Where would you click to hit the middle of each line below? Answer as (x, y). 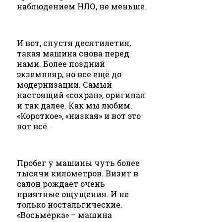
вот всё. (33, 126)
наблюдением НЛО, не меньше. (82, 6)
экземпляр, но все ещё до (69, 74)
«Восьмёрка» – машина (64, 215)
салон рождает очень (61, 184)
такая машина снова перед (73, 54)
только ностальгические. (70, 205)
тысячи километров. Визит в (78, 173)
